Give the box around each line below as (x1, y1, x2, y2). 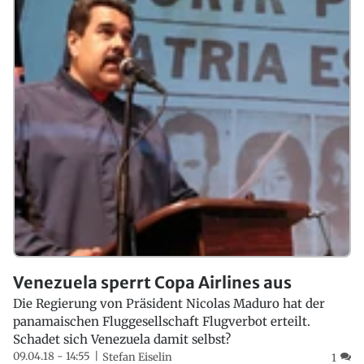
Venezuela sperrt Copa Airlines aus (13, 272, 292, 293)
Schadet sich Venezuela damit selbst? (13, 331, 231, 348)
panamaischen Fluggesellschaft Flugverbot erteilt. (13, 314, 310, 330)
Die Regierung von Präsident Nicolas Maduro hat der (13, 296, 325, 312)
